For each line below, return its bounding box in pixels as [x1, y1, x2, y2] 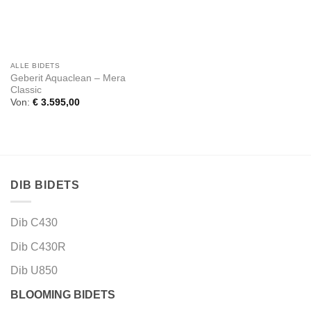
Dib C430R [10, 240, 66, 253]
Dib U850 [10, 264, 58, 277]
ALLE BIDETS [10, 62, 60, 70]
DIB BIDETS [10, 178, 80, 191]
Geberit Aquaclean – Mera [10, 72, 126, 83]
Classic [10, 84, 42, 95]
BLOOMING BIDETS [10, 289, 115, 301]
